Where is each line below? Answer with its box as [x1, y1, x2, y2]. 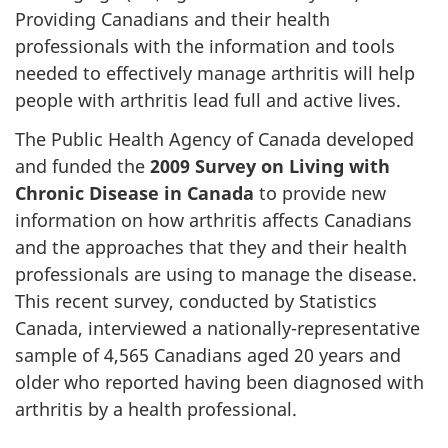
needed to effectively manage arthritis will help [15, 61, 415, 85]
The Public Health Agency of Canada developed [15, 126, 414, 151]
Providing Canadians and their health [15, 7, 330, 31]
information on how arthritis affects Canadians [15, 207, 412, 232]
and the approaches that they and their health [15, 234, 407, 259]
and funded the [15, 153, 150, 178]
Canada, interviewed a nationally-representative [15, 315, 420, 340]
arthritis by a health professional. [15, 396, 297, 421]
